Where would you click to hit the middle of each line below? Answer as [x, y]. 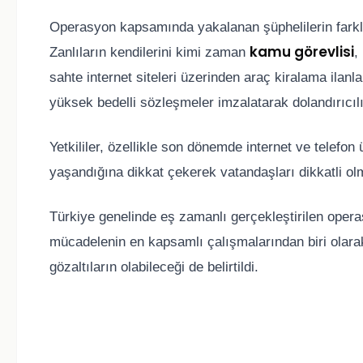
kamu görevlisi [302, 52]
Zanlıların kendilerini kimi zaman [149, 53]
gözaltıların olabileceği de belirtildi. [154, 267]
